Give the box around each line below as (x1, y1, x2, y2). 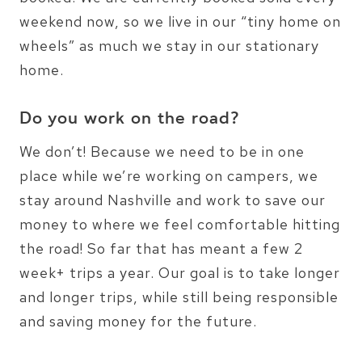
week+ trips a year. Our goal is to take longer (19, 263, 340, 282)
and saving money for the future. (19, 311, 257, 330)
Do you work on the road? (19, 107, 240, 132)
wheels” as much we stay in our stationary (19, 36, 319, 55)
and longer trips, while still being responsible (19, 287, 339, 306)
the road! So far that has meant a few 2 (19, 238, 303, 258)
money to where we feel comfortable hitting (19, 214, 340, 234)
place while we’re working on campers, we (19, 166, 318, 185)
